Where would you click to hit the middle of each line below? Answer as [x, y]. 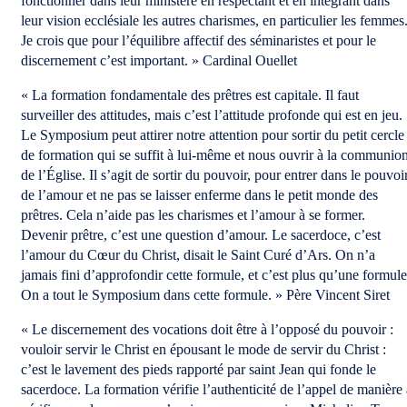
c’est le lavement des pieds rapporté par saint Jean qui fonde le [199, 369]
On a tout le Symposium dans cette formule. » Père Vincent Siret [205, 295]
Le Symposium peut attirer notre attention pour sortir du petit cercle [213, 135]
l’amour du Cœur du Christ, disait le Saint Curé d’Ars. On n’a [198, 255]
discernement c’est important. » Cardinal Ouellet [159, 60]
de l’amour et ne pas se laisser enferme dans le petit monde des [199, 195]
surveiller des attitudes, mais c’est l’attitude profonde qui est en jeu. [212, 115]
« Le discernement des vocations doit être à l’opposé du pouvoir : [207, 329]
